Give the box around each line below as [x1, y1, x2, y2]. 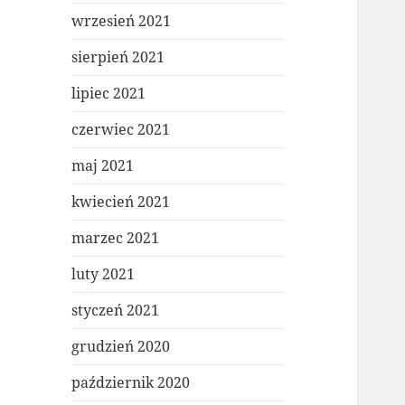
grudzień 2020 [71, 336, 171, 357]
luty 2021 [71, 264, 136, 285]
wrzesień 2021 [71, 11, 172, 32]
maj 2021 [71, 155, 135, 176]
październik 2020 [71, 372, 191, 393]
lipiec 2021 [71, 83, 146, 104]
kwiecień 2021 [71, 192, 171, 212]
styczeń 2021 [71, 300, 160, 321]
